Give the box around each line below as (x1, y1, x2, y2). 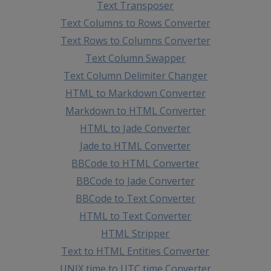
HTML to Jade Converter (80, 121, 191, 135)
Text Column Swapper (85, 51, 186, 65)
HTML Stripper (101, 226, 170, 240)
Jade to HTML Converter (80, 139, 191, 152)
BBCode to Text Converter (75, 191, 195, 205)
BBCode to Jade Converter (76, 174, 195, 188)
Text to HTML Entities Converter (61, 244, 210, 258)
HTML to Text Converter (79, 209, 192, 223)
